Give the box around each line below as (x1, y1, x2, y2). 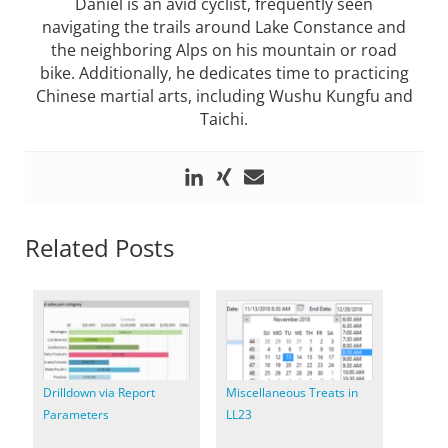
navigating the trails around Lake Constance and (42, 15, 406, 38)
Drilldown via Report (43, 383, 155, 401)
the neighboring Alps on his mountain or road (51, 38, 397, 61)
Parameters (43, 405, 109, 423)
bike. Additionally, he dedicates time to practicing (39, 61, 409, 84)
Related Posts (25, 230, 174, 264)
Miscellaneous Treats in (226, 383, 359, 401)
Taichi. (200, 107, 248, 130)
